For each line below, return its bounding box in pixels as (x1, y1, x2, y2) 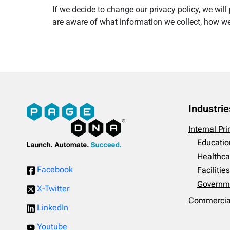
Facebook (35, 165, 73, 175)
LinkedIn (35, 203, 68, 213)
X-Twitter (35, 184, 69, 194)
